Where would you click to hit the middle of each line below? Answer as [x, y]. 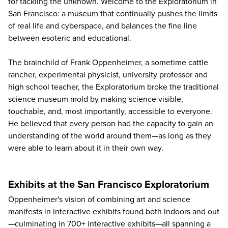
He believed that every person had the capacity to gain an [111, 124]
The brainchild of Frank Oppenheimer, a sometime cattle [108, 63]
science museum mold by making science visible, [96, 99]
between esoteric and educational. [70, 38]
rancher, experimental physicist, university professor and [108, 75]
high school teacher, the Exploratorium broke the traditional [113, 87]
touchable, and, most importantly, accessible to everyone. [110, 111]
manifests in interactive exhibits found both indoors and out [114, 212]
